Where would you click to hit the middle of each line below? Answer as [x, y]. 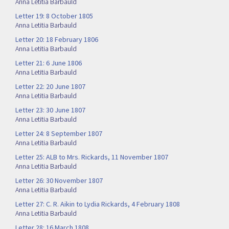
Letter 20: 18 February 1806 [57, 40]
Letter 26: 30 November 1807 [59, 181]
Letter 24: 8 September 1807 [59, 134]
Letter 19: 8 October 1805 [54, 16]
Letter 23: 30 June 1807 [50, 110]
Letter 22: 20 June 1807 [50, 87]
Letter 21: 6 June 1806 [49, 63]
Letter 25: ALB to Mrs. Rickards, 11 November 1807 [92, 157]
